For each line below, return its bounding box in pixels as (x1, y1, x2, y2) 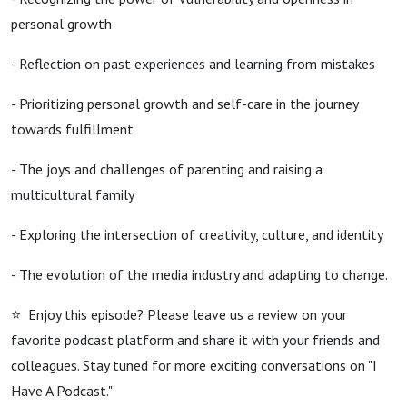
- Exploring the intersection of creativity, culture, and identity (11, 225, 383, 243)
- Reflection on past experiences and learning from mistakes (11, 55, 375, 73)
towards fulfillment (11, 120, 134, 138)
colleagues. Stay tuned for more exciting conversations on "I (11, 356, 377, 374)
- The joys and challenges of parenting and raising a (11, 160, 323, 178)
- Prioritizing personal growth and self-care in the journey (11, 94, 358, 113)
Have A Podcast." (11, 382, 113, 400)
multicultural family (11, 185, 134, 203)
